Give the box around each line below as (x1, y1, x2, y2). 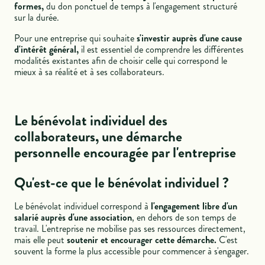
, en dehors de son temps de (132, 211, 237, 224)
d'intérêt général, (14, 43, 79, 56)
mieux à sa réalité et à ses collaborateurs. (14, 65, 165, 79)
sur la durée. (14, 11, 60, 24)
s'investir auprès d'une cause (137, 31, 243, 45)
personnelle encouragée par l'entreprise (14, 142, 237, 163)
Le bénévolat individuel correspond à (14, 199, 151, 213)
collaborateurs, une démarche (14, 126, 183, 147)
